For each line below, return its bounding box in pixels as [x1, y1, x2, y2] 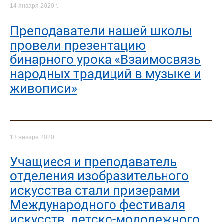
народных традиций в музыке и [10, 66, 201, 81]
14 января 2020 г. [10, 2, 58, 10]
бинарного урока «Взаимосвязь [10, 52, 201, 67]
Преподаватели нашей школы [10, 23, 192, 38]
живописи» [10, 80, 77, 96]
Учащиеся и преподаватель [10, 154, 177, 169]
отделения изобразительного [10, 168, 189, 184]
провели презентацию [10, 37, 146, 53]
